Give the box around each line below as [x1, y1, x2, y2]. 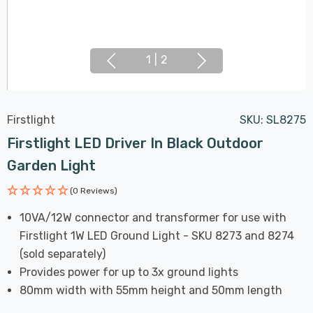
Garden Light [7, 156, 96, 174]
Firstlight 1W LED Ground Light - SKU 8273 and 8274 [20, 228, 295, 242]
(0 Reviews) [70, 185, 117, 196]
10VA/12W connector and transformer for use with [20, 210, 287, 224]
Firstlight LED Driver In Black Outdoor [7, 134, 263, 152]
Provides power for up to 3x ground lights [20, 265, 239, 279]
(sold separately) [20, 247, 106, 261]
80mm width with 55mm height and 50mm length [20, 283, 283, 297]
